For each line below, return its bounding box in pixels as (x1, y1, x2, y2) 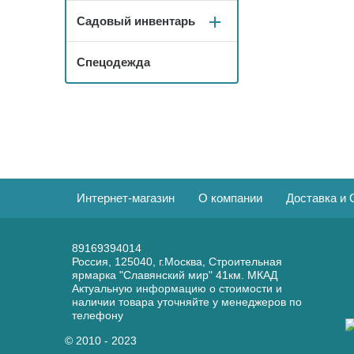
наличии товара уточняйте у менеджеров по (72, 296, 302, 308)
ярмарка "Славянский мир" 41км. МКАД (72, 269, 277, 281)
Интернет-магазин (77, 191, 175, 205)
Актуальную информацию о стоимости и (72, 282, 282, 295)
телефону (72, 309, 123, 322)
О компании (198, 191, 262, 205)
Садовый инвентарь (77, 14, 195, 28)
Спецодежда (77, 55, 150, 69)
